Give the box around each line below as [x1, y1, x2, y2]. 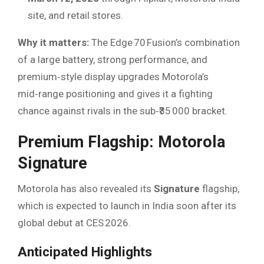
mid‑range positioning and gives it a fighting [18, 87, 213, 100]
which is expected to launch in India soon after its [18, 200, 236, 212]
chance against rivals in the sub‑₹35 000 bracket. [18, 104, 227, 117]
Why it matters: [18, 36, 89, 48]
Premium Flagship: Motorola [18, 132, 225, 151]
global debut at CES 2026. [18, 217, 131, 229]
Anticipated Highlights [18, 244, 152, 260]
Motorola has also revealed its [18, 183, 154, 195]
